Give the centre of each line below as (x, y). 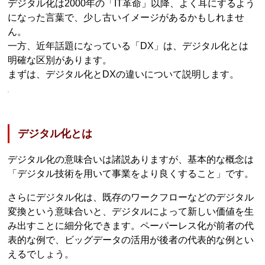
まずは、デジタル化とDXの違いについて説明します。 (124, 74)
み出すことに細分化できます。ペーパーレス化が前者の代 (131, 226)
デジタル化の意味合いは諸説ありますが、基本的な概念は (131, 160)
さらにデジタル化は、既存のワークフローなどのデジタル (131, 198)
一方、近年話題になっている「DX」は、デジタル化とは (128, 46)
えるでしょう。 (41, 254)
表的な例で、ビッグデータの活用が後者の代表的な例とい (131, 240)
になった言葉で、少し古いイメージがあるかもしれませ (126, 17)
